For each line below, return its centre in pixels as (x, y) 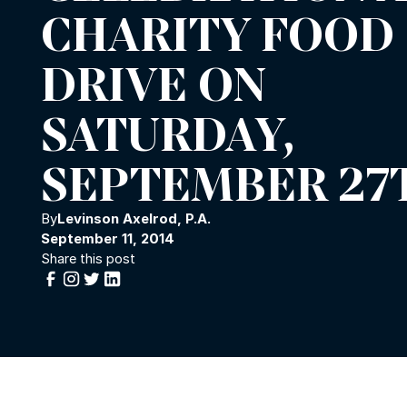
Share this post (88, 259)
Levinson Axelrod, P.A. (134, 219)
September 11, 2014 (108, 239)
